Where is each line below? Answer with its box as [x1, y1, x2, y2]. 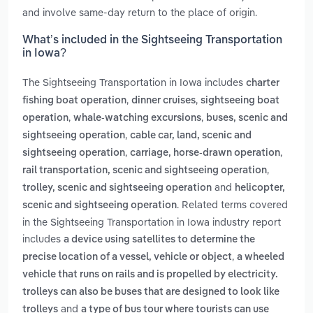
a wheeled [237, 252, 284, 263]
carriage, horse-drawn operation [130, 148, 280, 159]
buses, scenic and [206, 113, 288, 124]
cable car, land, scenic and [130, 131, 252, 141]
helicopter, [235, 183, 285, 194]
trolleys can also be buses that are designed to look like [22, 287, 279, 298]
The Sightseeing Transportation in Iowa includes [22, 75, 246, 89]
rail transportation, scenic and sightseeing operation [22, 166, 267, 176]
